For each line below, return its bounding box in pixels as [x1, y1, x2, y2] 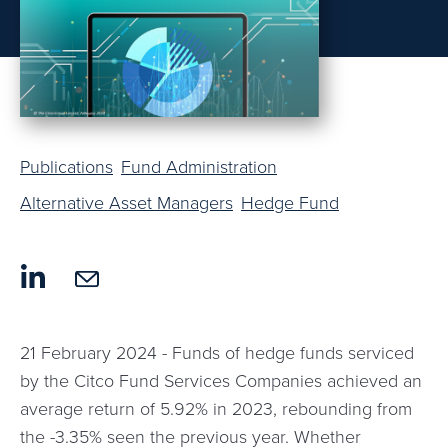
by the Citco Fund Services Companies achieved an [20, 368, 422, 393]
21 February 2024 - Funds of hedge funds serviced [20, 340, 414, 365]
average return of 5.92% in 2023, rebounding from [20, 396, 412, 421]
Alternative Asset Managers [20, 190, 233, 215]
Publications [20, 154, 113, 179]
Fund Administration [121, 154, 277, 179]
